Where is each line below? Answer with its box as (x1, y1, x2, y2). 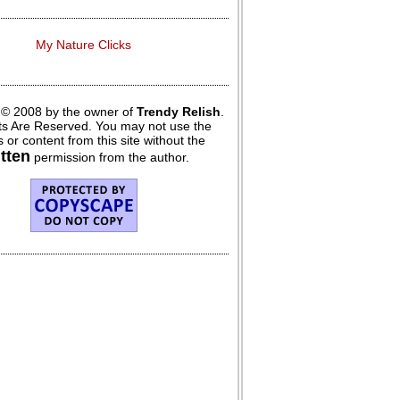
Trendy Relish (137, 104, 221, 119)
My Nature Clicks (36, 37, 131, 52)
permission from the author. (30, 149, 189, 164)
